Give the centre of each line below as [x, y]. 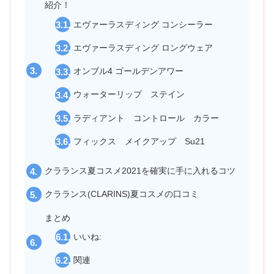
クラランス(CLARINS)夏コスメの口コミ [121, 194]
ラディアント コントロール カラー [146, 118]
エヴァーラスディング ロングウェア [143, 47]
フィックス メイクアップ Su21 [139, 141]
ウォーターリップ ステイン [129, 94]
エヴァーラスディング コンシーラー [143, 24]
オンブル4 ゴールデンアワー [129, 71]
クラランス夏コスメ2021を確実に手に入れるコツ [140, 171]
